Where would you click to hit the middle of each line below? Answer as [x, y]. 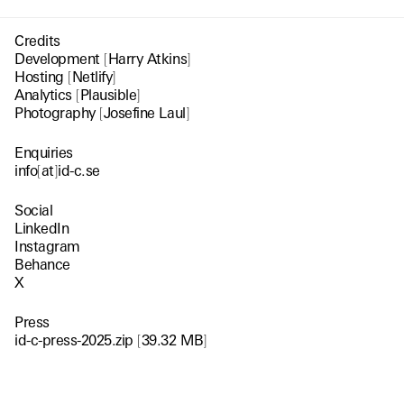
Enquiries [44, 152]
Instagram [47, 246]
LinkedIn [42, 228]
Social [34, 210]
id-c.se [79, 170]
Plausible [108, 95]
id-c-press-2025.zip [76, 340]
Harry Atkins [147, 59]
